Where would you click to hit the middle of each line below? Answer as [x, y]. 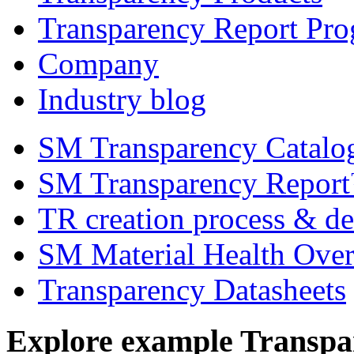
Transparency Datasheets [192, 290]
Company [98, 64]
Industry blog [122, 99]
